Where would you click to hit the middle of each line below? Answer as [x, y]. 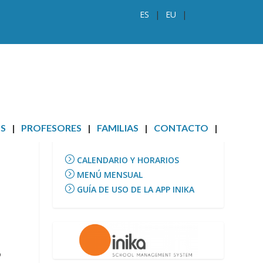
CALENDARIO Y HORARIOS [128, 160]
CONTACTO [181, 128]
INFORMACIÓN [103, 138]
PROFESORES [51, 128]
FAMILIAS [117, 128]
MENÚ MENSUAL [110, 175]
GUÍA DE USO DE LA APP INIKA [136, 189]
